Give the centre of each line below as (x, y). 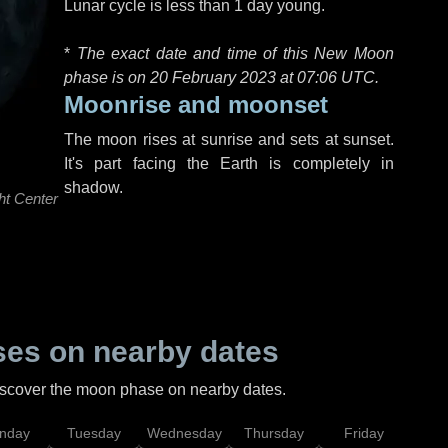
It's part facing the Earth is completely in (229, 163)
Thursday (274, 433)
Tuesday (94, 433)
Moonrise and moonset (196, 104)
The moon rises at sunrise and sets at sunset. (229, 139)
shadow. (93, 187)
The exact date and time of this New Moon (235, 53)
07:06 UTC (336, 77)
